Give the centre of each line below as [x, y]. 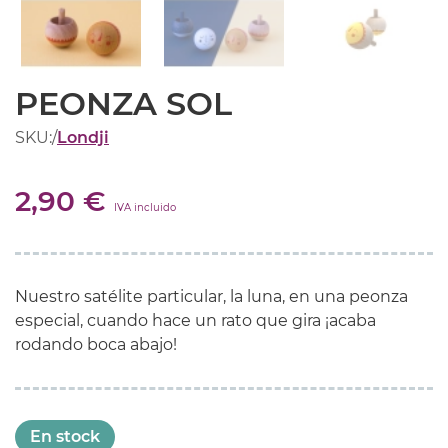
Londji [83, 137]
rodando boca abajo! [96, 344]
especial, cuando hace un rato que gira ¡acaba [195, 320]
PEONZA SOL [123, 103]
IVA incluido [145, 207]
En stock [65, 436]
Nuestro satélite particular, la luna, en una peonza [211, 296]
